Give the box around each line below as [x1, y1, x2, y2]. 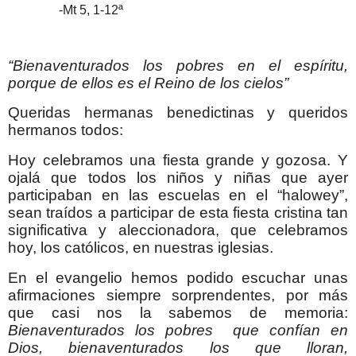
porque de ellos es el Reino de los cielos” [8, 74, 288, 91]
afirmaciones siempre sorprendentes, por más [8, 287, 348, 304]
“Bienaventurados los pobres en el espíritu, [8, 56, 348, 74]
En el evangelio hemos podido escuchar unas [8, 269, 348, 287]
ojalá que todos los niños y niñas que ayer [8, 169, 348, 187]
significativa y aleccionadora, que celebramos [8, 222, 348, 239]
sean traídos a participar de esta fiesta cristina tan [8, 204, 348, 222]
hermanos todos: [8, 122, 123, 139]
